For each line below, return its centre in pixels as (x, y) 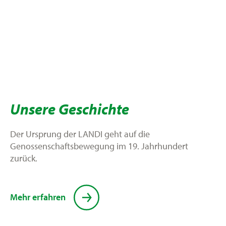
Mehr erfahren (38, 197)
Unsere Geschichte (70, 109)
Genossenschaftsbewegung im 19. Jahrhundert (99, 146)
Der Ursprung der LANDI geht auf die (80, 134)
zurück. (24, 158)
